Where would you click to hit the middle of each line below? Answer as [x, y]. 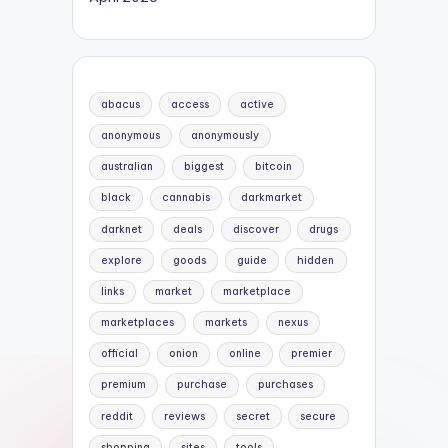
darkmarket [271, 198]
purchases [285, 385]
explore [122, 260]
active [256, 104]
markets [225, 323]
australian [127, 167]
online [244, 354]
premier [312, 354]
